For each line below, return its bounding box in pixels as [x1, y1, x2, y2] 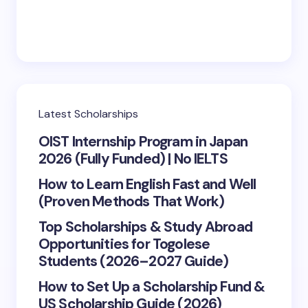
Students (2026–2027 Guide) [38, 252, 229, 271]
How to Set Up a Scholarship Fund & [38, 277, 265, 296]
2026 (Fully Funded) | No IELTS [38, 149, 228, 168]
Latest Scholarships [38, 107, 138, 121]
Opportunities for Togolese [38, 234, 210, 254]
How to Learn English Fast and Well [38, 175, 256, 194]
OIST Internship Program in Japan [38, 132, 248, 151]
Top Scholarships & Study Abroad [38, 217, 252, 236]
